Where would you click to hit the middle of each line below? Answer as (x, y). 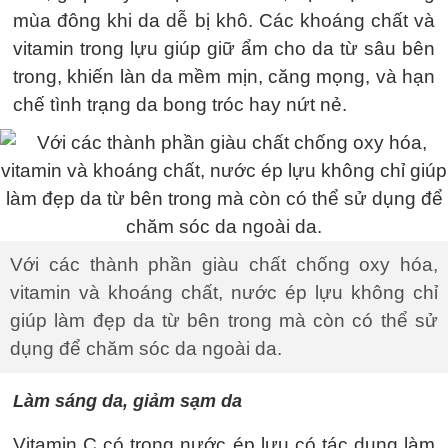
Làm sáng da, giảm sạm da (127, 400)
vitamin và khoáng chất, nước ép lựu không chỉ (224, 292)
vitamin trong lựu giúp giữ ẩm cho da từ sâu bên (224, 48)
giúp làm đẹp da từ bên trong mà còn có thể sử (224, 320)
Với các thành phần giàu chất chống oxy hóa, (224, 264)
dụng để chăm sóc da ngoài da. (146, 348)
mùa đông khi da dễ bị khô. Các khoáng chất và (224, 20)
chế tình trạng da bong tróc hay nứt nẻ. (180, 104)
